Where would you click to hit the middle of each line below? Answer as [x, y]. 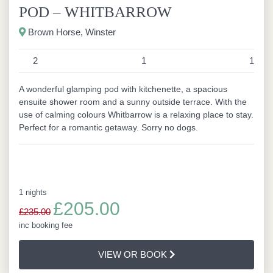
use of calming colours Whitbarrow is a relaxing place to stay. [136, 115]
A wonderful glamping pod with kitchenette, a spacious [123, 89]
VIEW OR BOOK [133, 254]
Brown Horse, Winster [71, 32]
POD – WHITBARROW [95, 12]
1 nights [33, 192]
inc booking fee [46, 225]
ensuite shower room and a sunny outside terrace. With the [133, 102]
